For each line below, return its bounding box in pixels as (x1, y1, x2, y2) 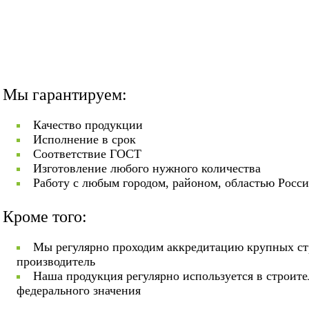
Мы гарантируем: (3, 86, 127, 103)
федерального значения (17, 283, 141, 297)
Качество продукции (33, 118, 143, 132)
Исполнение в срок (33, 132, 136, 146)
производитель (17, 255, 95, 268)
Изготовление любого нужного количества (33, 161, 261, 175)
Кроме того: (3, 208, 87, 226)
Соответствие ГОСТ (33, 147, 141, 161)
